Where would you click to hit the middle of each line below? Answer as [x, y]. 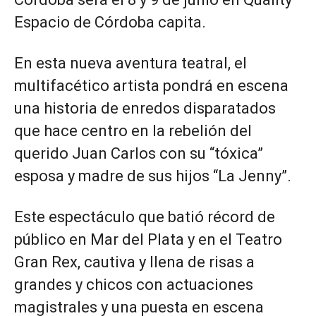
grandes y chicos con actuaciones [134, 285]
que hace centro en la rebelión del [133, 131]
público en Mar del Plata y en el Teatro [148, 239]
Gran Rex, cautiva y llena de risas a [134, 262]
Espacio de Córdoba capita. [110, 22]
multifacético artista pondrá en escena [151, 86]
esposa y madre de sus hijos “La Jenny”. [153, 176]
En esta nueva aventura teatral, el [130, 63]
